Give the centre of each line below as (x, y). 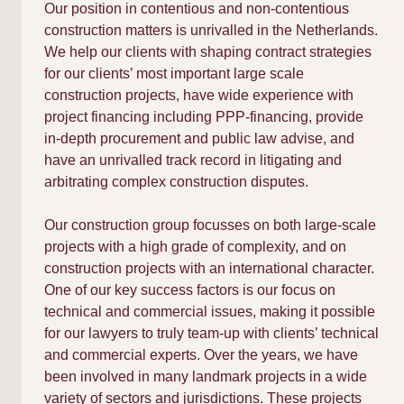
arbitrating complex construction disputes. (176, 182)
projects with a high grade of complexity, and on (195, 247)
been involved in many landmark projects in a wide (206, 376)
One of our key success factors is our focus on (190, 290)
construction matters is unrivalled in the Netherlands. (211, 30)
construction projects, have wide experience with (199, 95)
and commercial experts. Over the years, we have (201, 355)
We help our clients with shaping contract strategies (208, 52)
